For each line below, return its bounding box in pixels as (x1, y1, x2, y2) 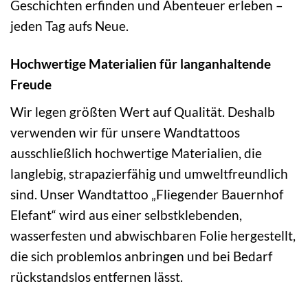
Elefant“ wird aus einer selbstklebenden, (10, 206, 242, 223)
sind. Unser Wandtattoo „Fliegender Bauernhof (10, 186, 283, 202)
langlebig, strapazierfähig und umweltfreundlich (10, 165, 288, 181)
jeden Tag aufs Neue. (10, 18, 129, 34)
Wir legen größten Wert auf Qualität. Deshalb (10, 103, 275, 120)
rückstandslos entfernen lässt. (10, 268, 183, 285)
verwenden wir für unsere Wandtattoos (10, 124, 240, 140)
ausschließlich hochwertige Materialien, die (10, 144, 262, 161)
